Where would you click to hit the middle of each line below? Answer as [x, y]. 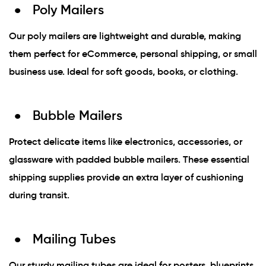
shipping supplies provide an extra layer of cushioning [126, 177]
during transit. [39, 195]
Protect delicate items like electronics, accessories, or [126, 142]
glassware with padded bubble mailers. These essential [129, 159]
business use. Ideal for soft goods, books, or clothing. [123, 72]
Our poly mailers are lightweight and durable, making [125, 36]
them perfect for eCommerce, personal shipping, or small [133, 54]
